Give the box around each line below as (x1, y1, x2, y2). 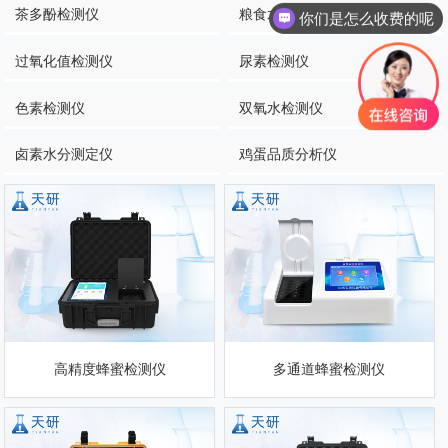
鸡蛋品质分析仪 (239, 146, 338, 163)
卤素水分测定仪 (15, 146, 114, 163)
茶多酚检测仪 (15, 5, 100, 22)
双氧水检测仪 (239, 99, 324, 116)
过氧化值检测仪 (15, 52, 114, 69)
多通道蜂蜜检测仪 (273, 360, 386, 377)
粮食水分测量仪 (239, 5, 338, 22)
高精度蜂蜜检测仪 (53, 360, 166, 377)
